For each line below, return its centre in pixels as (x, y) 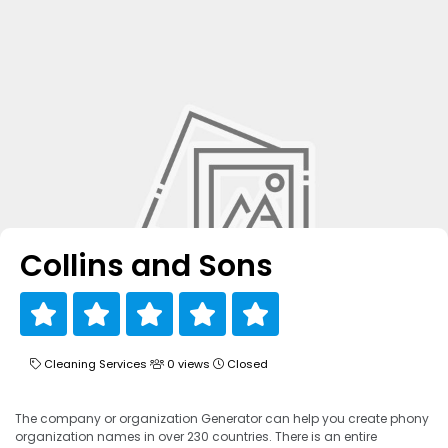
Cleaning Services (95, 364)
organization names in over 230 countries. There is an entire (196, 436)
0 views (188, 364)
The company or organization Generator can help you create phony (222, 418)
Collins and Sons (146, 266)
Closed (246, 364)
